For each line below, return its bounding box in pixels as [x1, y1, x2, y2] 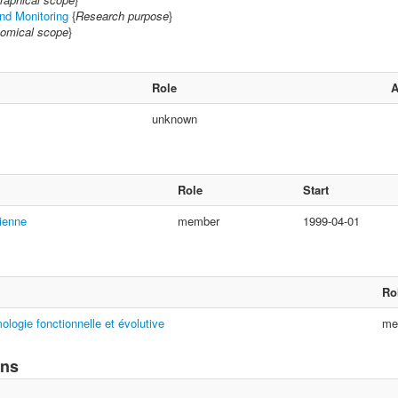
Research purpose [76, 7, 169, 24]
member [178, 212, 219, 229]
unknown [152, 110, 197, 127]
